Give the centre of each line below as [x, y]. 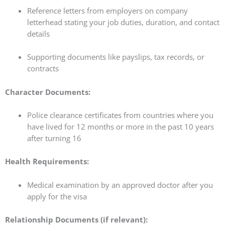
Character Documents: [48, 92]
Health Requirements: [47, 161]
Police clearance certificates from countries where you [120, 115]
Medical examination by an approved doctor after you [120, 185]
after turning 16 [54, 138]
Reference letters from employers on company [107, 10]
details [38, 33]
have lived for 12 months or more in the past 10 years [120, 126]
